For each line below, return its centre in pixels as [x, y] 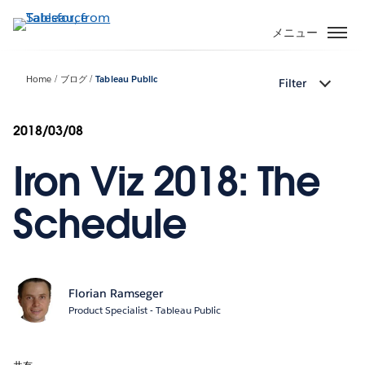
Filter [292, 84]
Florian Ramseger [115, 294]
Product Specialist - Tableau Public [144, 310]
